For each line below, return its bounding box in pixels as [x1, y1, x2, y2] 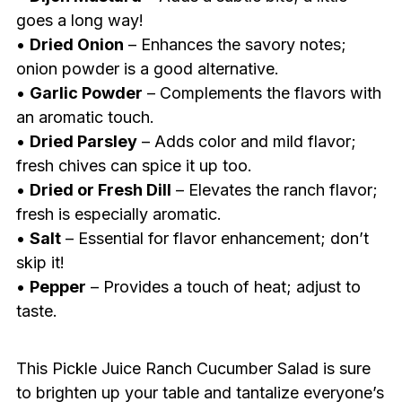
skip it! [15, 253, 65, 273]
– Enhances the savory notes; [123, 35, 346, 55]
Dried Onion [29, 35, 124, 55]
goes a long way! [15, 11, 144, 31]
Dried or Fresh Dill [29, 180, 171, 200]
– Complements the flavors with [142, 83, 381, 103]
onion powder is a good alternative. [15, 59, 279, 79]
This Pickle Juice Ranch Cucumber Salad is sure [15, 359, 371, 379]
